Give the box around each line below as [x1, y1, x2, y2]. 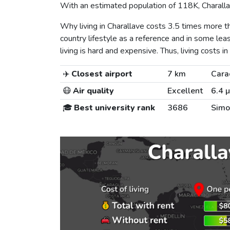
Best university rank [72, 102, 155, 114]
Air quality [71, 85, 114, 97]
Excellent [167, 85, 203, 97]
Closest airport [69, 68, 132, 80]
